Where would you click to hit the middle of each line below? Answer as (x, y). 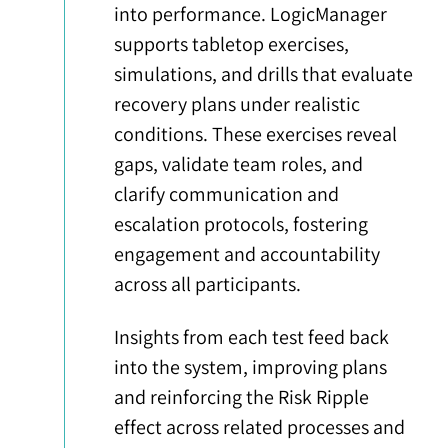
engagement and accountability (247, 254)
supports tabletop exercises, (232, 44)
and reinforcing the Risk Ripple (242, 397)
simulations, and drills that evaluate (264, 74)
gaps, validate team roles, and (239, 164)
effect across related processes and (260, 427)
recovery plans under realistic (237, 104)
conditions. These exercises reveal (256, 134)
